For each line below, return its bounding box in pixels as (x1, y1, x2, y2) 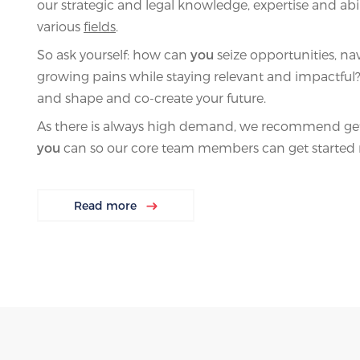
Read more (74, 198, 137, 213)
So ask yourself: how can (37, 47, 190, 63)
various (37, 18, 84, 35)
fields (84, 18, 116, 35)
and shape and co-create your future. (37, 90, 266, 106)
